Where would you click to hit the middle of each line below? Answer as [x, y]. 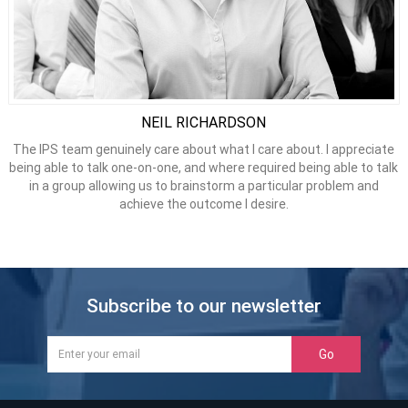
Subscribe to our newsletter [204, 306]
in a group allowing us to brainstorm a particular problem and [204, 186]
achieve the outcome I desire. [204, 204]
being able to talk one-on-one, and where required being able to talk [204, 168]
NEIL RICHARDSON [204, 123]
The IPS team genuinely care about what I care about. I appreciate [204, 150]
